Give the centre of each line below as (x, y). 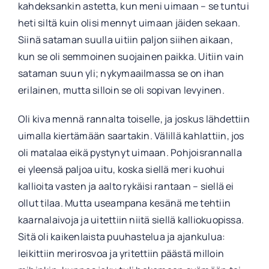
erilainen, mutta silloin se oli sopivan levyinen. (121, 90)
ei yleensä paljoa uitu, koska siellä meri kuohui (121, 170)
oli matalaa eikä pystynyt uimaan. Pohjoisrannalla (130, 153)
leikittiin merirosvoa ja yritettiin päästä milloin (121, 254)
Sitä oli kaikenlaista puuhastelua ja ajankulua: (122, 237)
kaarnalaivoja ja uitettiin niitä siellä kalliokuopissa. (131, 220)
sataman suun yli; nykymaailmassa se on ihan (121, 74)
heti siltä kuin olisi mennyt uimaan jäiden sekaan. (129, 23)
